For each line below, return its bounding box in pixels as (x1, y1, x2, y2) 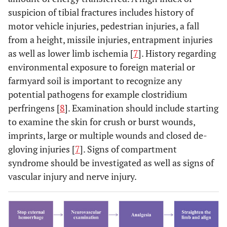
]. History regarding (138, 47, 216, 59)
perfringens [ (8, 102, 60, 114)
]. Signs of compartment (80, 143, 177, 155)
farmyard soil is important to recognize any (8, 74, 182, 87)
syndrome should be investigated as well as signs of (8, 157, 214, 169)
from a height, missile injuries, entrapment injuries (8, 33, 213, 46)
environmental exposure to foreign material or (8, 61, 195, 73)
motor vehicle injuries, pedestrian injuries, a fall (8, 20, 199, 32)
